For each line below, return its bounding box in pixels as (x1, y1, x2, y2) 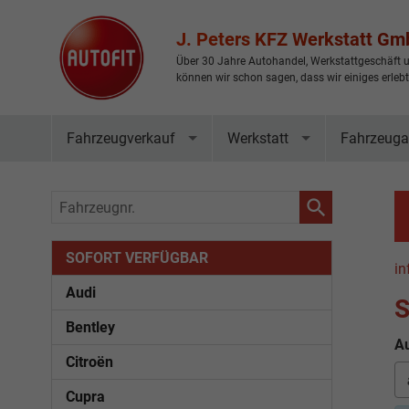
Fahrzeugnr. (51, 194, 131, 212)
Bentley (66, 319, 115, 336)
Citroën (66, 353, 113, 371)
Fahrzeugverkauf (67, 130, 175, 147)
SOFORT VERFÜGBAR (66, 249, 208, 267)
